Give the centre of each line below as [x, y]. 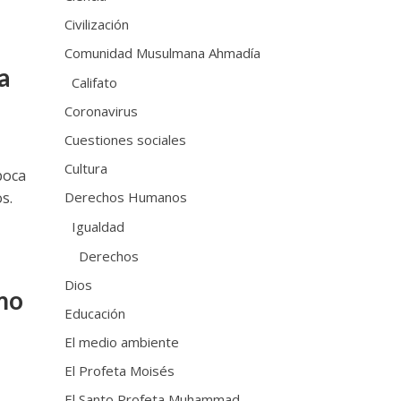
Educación [95, 313]
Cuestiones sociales [126, 139]
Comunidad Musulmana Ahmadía [163, 52]
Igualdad [98, 226]
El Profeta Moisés [120, 370]
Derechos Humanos [126, 196]
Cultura [86, 168]
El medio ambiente [122, 341]
